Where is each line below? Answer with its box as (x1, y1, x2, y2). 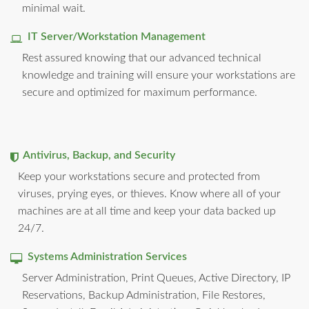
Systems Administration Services (22, 250, 187, 262)
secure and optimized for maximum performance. (22, 86, 257, 98)
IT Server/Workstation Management (22, 30, 206, 42)
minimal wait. (22, 2, 86, 14)
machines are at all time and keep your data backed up (18, 205, 276, 217)
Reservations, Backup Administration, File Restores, (22, 289, 266, 301)
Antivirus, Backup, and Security (18, 149, 175, 161)
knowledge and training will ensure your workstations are (22, 69, 295, 81)
